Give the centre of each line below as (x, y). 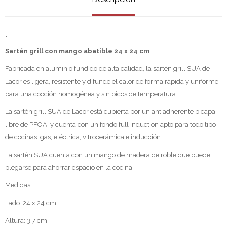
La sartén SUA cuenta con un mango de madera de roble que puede (108, 155)
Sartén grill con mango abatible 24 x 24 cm (77, 51)
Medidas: (19, 185)
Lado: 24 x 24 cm (31, 203)
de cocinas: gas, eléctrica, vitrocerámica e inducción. (84, 137)
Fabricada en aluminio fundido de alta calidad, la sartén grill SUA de (107, 68)
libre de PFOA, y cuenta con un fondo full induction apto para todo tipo (110, 124)
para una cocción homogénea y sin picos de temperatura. (91, 94)
